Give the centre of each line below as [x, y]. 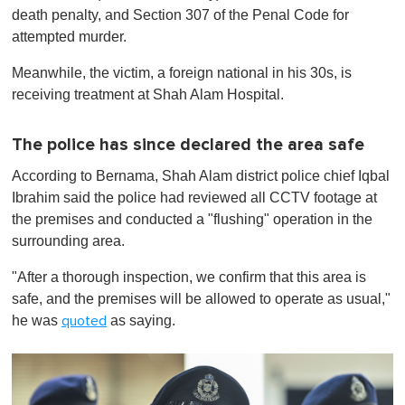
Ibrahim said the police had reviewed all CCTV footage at [194, 197]
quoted [84, 320]
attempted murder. [69, 36]
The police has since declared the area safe [188, 145]
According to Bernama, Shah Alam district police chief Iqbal [201, 175]
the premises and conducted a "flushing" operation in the [192, 219]
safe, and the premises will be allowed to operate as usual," [201, 298]
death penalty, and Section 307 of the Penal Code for [180, 14]
